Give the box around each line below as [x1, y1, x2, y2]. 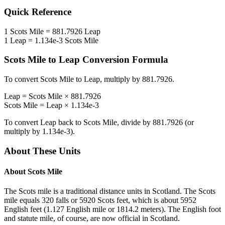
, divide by [117, 118, 153, 127]
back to [56, 118, 83, 127]
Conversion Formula [80, 54, 168, 65]
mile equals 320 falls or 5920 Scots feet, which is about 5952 [4, 196, 196, 205]
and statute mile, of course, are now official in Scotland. [4, 214, 180, 223]
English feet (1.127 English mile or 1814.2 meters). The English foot [4, 205, 221, 214]
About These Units [4, 145, 80, 156]
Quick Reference [4, 7, 71, 18]
